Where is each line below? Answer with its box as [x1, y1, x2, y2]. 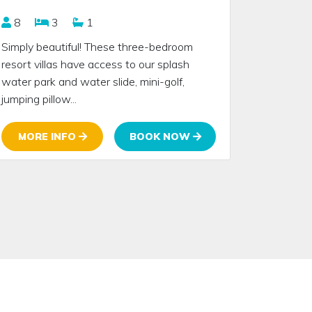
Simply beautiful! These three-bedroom [1, 39, 193, 54]
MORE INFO [17, 130, 79, 143]
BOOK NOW [129, 130, 193, 143]
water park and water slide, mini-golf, [1, 74, 185, 88]
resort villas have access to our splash [1, 56, 189, 71]
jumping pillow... [1, 91, 77, 106]
